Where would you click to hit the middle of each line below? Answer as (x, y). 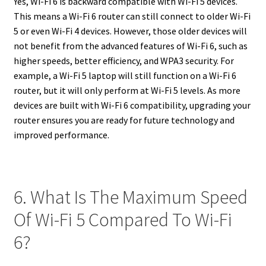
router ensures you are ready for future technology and (124, 120)
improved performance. (61, 135)
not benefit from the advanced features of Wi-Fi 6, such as (130, 46)
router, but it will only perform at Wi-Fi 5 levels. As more (127, 91)
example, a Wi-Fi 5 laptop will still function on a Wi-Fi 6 (125, 76)
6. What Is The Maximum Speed (130, 197)
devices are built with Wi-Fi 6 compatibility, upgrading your (132, 105)
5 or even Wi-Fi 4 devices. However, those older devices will (130, 31)
